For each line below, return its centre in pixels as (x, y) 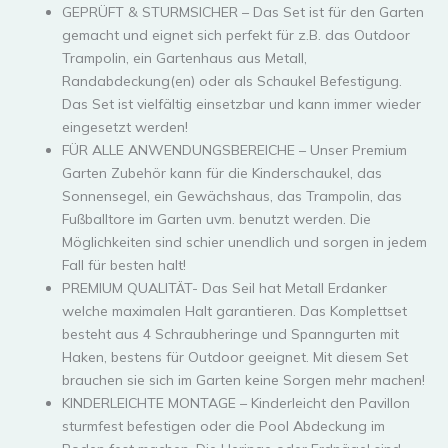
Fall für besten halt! (124, 264)
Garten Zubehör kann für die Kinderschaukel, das (222, 172)
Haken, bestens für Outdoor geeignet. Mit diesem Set (235, 356)
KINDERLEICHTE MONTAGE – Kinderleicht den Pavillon (236, 402)
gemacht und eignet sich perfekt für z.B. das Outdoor (236, 34)
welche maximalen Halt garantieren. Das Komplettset (234, 310)
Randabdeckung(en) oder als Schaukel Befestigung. (232, 80)
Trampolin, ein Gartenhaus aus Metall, (184, 57)
